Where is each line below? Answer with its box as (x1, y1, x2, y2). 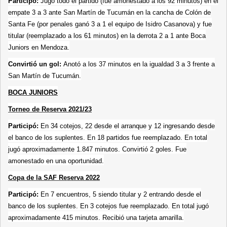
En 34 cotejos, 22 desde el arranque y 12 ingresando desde (41, 122, 215, 130)
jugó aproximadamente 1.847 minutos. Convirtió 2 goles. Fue (8, 145, 186, 153)
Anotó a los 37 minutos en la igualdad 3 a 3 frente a (63, 60, 215, 68)
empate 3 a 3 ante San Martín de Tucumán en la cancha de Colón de (8, 8, 211, 16)
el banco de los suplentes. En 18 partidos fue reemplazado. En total (8, 133, 207, 141)
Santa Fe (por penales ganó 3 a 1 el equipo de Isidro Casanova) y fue (8, 20, 212, 28)
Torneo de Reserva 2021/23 (8, 105, 92, 113)
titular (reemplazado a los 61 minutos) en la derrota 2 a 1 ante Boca (8, 31, 206, 40)
